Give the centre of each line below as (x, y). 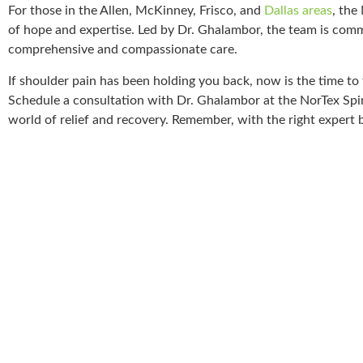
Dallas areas (298, 11)
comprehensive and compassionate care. (123, 50)
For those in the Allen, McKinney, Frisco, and (136, 11)
